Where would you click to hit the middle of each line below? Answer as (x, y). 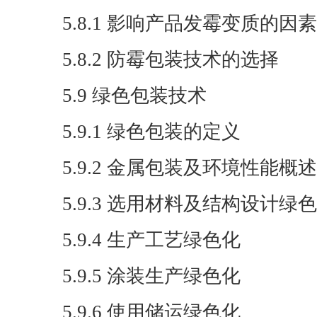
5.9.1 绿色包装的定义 (151, 132)
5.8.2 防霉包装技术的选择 (171, 59)
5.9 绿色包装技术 (134, 96)
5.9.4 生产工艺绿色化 (151, 240)
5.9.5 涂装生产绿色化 (151, 276)
